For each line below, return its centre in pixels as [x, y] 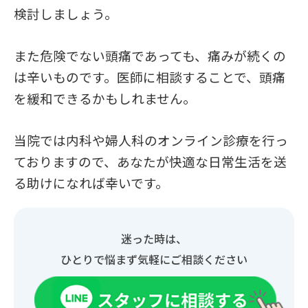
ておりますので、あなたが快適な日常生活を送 [150, 161]
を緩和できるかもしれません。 [105, 98]
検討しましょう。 [66, 13]
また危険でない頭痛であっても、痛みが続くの [150, 55]
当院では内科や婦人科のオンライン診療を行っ [151, 140]
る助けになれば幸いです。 [91, 182]
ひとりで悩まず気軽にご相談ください [154, 259]
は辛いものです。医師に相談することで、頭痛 [150, 76]
